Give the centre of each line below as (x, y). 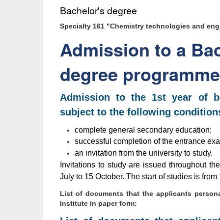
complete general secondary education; (143, 130)
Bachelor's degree (98, 10)
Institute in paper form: (98, 203)
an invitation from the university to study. (144, 153)
